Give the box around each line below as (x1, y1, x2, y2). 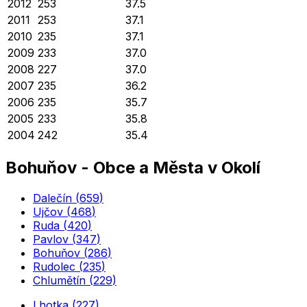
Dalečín (33, 191, 72, 205)
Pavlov (33, 232, 69, 246)
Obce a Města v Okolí (93, 157, 260, 177)
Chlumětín (33, 273, 86, 287)
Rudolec (33, 259, 75, 273)
